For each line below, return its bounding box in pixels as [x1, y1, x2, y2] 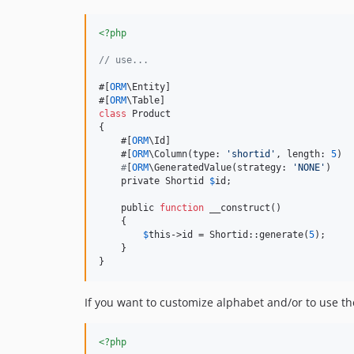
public [99, 202, 160, 214]
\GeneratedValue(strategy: [149, 162, 292, 174]
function [160, 202, 204, 214]
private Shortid [99, 175, 209, 187]
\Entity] [126, 81, 171, 93]
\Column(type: [149, 149, 226, 160]
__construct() [204, 202, 281, 214]
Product [126, 108, 171, 120]
